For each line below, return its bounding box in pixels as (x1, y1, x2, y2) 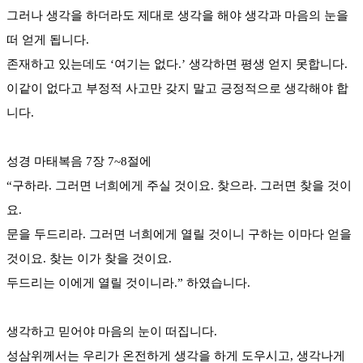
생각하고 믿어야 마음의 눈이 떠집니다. (6, 324, 217, 338)
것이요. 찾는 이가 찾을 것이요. (6, 251, 172, 265)
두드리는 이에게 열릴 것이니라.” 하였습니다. (6, 275, 250, 289)
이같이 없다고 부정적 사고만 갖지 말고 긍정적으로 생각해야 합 (6, 81, 348, 95)
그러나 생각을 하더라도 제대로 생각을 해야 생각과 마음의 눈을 (6, 8, 348, 22)
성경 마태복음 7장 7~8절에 (6, 154, 152, 168)
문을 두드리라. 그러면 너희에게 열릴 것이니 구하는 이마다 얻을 (6, 227, 352, 241)
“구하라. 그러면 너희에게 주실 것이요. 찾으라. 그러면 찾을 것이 (6, 178, 352, 192)
